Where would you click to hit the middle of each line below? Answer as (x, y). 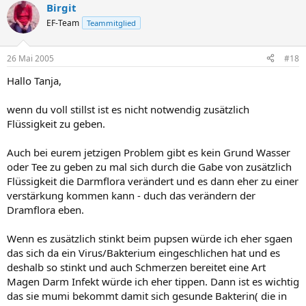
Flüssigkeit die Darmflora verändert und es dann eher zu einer (153, 181)
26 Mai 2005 (30, 58)
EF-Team (63, 23)
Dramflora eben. (45, 209)
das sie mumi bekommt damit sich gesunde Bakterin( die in (147, 295)
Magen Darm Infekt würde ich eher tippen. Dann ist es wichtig (153, 281)
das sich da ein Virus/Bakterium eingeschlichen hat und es (143, 252)
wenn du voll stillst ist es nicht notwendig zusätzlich (128, 109)
